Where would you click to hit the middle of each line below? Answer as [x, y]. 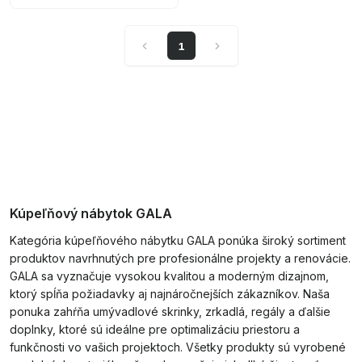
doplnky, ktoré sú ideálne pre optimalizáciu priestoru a [155, 329]
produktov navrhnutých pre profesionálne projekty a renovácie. [180, 258]
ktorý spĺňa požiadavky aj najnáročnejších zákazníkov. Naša [170, 294]
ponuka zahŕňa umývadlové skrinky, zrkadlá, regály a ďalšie [170, 311]
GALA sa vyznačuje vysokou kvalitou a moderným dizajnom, [169, 276]
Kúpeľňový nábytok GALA [91, 213]
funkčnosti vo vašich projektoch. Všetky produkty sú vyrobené [178, 347]
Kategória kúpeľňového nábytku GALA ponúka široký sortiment [178, 240]
